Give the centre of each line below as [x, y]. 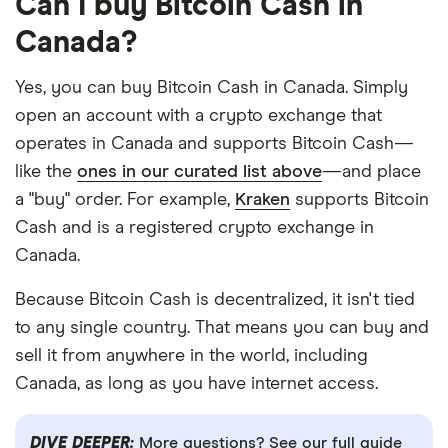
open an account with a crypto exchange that [198, 116]
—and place [371, 172]
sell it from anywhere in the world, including [191, 356]
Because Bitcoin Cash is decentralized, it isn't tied [215, 300]
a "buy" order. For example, [125, 200]
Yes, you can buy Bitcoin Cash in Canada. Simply [211, 88]
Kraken [262, 200]
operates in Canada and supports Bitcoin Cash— [214, 144]
